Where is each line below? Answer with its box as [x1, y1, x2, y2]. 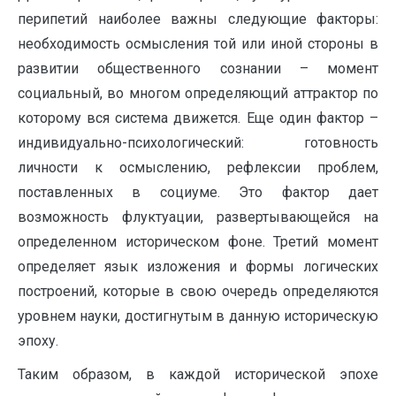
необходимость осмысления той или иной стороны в [18, 35, 378, 52]
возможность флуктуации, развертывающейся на [18, 209, 378, 225]
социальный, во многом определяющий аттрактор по [18, 85, 378, 102]
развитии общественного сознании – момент [18, 60, 378, 77]
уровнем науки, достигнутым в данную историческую [18, 308, 378, 324]
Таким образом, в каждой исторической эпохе [18, 366, 378, 383]
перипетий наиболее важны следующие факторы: [18, 11, 378, 27]
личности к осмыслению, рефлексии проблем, [18, 159, 378, 176]
